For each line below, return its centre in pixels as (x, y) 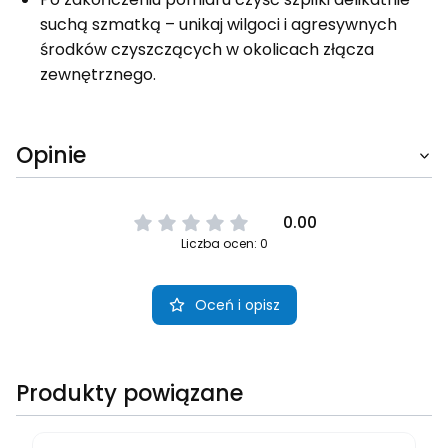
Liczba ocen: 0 (224, 244)
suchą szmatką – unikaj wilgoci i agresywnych (218, 25)
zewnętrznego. (98, 75)
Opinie (51, 156)
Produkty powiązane (129, 394)
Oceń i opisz (237, 305)
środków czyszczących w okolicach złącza (207, 50)
